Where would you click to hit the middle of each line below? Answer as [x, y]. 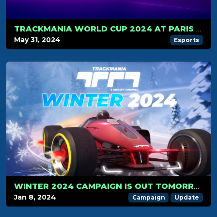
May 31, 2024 [37, 40]
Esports [187, 40]
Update [187, 197]
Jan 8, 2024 [35, 197]
